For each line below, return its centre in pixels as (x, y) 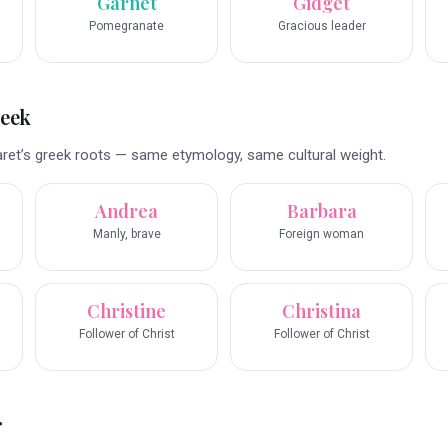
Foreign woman (321, 234)
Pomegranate (126, 26)
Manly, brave (126, 234)
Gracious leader (321, 26)
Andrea (126, 211)
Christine (126, 311)
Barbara (321, 211)
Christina (321, 311)
